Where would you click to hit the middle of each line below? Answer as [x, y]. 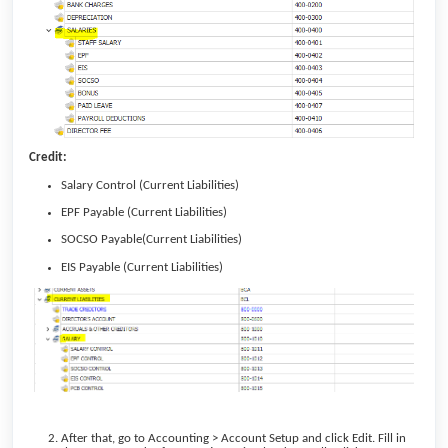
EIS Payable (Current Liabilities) [142, 267]
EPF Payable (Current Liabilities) [144, 213]
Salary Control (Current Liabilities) [150, 185]
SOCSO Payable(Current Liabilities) [151, 240]
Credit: [48, 158]
